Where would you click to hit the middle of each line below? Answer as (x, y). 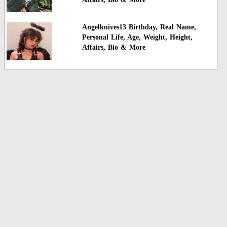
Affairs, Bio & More (113, 47)
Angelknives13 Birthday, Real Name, (139, 27)
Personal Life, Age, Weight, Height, (137, 37)
